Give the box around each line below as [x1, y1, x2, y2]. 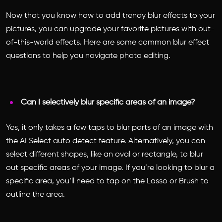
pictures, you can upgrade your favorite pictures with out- [6, 25, 215, 33]
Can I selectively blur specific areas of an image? [21, 98, 195, 107]
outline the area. [6, 190, 67, 199]
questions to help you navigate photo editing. [6, 52, 170, 60]
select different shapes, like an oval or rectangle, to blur [6, 150, 203, 159]
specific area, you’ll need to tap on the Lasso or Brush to [6, 177, 209, 185]
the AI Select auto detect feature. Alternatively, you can [6, 137, 205, 145]
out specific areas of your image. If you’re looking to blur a [6, 164, 215, 172]
